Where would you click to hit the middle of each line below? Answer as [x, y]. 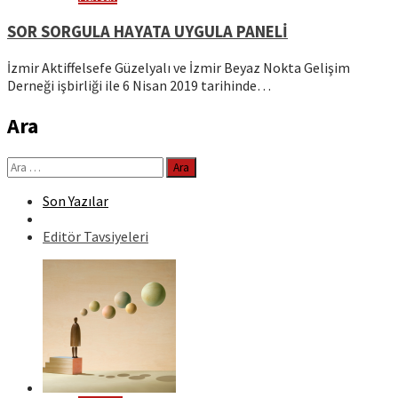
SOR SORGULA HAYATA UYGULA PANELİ [147, 31]
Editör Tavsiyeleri [96, 237]
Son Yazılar [76, 201]
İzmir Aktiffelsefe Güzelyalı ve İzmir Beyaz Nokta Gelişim [179, 68]
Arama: [28, 166]
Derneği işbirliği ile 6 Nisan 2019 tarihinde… [139, 86]
